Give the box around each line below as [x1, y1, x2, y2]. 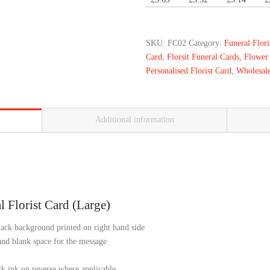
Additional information [95, 115, 174, 125]
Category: [189, 38, 225, 48]
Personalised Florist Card [146, 66, 232, 75]
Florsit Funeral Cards [167, 52, 240, 61]
